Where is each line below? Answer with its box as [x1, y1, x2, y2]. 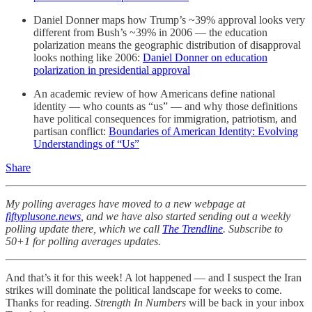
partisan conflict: [33, 125, 109, 137]
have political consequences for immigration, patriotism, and [33, 112, 297, 125]
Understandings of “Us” [33, 137, 139, 150]
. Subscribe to [223, 222, 283, 235]
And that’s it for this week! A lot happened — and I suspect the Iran [6, 271, 302, 283]
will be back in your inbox [186, 296, 304, 309]
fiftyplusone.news [6, 210, 81, 222]
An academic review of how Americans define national [33, 87, 275, 100]
